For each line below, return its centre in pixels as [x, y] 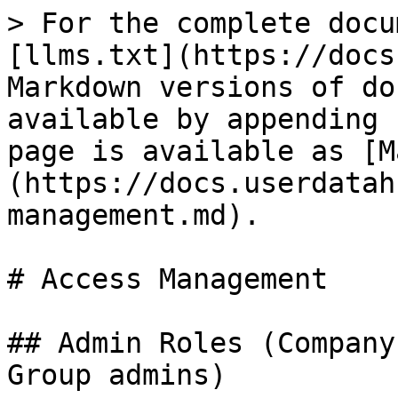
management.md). [134, 215]
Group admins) [117, 375]
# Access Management [167, 279]
